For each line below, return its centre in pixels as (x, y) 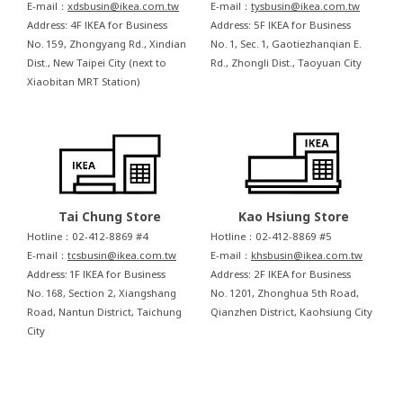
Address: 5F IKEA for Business (281, 25)
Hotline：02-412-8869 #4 (88, 237)
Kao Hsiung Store (293, 217)
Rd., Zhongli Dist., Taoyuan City (286, 63)
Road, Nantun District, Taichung (104, 312)
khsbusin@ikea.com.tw (307, 255)
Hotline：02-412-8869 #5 (271, 237)
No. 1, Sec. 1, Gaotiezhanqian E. (286, 44)
